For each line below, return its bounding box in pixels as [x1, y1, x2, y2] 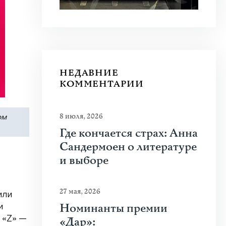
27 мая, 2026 [60, 187, 100, 196]
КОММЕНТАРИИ [60, 78, 144, 90]
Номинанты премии [60, 201, 167, 216]
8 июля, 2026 [60, 111, 103, 121]
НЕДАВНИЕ [60, 67, 119, 79]
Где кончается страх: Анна [60, 126, 198, 141]
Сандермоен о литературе [60, 140, 197, 154]
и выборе [60, 153, 108, 168]
